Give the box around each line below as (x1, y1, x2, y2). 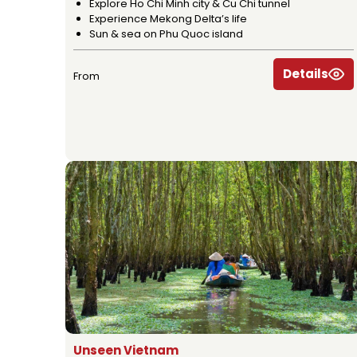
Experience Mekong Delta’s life (89, 11, 247, 27)
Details (283, 65, 328, 83)
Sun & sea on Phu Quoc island (89, 26, 243, 42)
